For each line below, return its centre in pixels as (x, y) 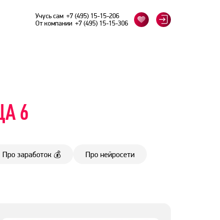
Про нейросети (110, 154)
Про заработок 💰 (32, 154)
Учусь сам (51, 15)
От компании (55, 23)
